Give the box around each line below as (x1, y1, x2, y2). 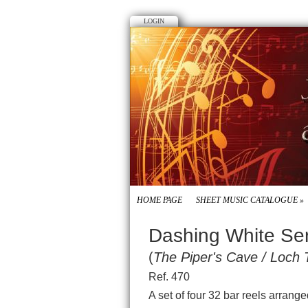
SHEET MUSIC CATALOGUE (196, 195, 298, 205)
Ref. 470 (148, 271, 190, 283)
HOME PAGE (137, 195, 182, 205)
